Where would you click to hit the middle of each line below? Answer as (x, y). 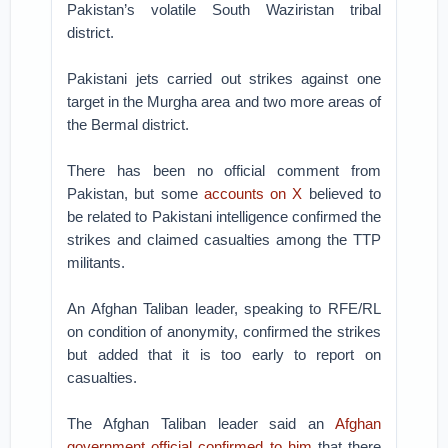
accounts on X (253, 193)
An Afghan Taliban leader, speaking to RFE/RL (224, 308)
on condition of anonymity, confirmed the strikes (224, 331)
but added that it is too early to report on (224, 354)
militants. (96, 262)
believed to (341, 193)
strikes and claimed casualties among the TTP (224, 239)
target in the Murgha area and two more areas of (224, 101)
